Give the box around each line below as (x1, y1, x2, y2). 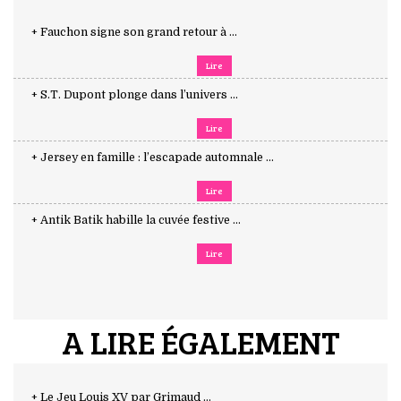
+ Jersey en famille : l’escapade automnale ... (31, 150, 274, 164)
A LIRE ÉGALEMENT (61, 319, 340, 363)
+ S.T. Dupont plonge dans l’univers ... (31, 88, 238, 101)
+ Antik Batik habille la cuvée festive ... (31, 213, 241, 226)
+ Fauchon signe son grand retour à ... (31, 25, 237, 38)
